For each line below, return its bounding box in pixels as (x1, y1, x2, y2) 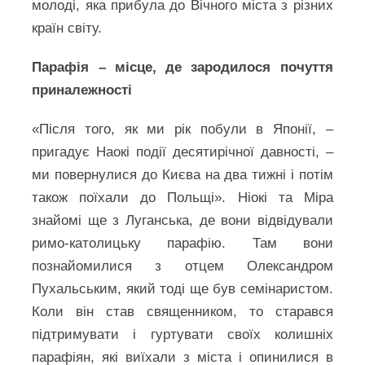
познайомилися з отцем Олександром (32, 258, 333, 274)
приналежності (32, 82, 133, 98)
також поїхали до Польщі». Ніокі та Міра (32, 190, 333, 205)
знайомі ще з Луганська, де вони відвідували (32, 213, 333, 228)
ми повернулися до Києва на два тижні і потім (32, 167, 333, 182)
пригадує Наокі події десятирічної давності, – (32, 144, 333, 160)
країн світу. (32, 20, 103, 36)
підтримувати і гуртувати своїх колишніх (32, 327, 333, 342)
